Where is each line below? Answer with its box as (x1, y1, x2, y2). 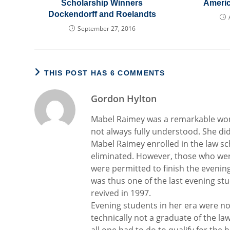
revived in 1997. (91, 187, 151, 199)
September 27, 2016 (77, 24, 136, 33)
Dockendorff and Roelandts (48, 10, 156, 18)
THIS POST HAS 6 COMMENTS (44, 69, 165, 77)
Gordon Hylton (91, 92, 157, 105)
